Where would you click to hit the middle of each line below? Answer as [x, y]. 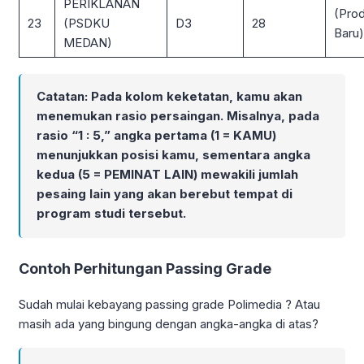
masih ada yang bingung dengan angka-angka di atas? [169, 323]
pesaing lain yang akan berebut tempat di [165, 193]
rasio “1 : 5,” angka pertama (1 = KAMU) [156, 135]
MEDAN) [88, 42]
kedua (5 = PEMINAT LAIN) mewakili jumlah [167, 174]
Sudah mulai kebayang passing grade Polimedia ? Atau [169, 304]
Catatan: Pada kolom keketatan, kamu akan [169, 96]
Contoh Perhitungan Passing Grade [145, 268]
